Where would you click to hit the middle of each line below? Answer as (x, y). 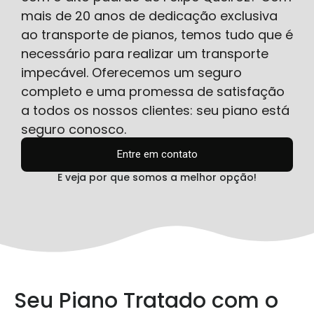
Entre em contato (157, 154)
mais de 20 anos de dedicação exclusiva (149, 15)
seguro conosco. (74, 129)
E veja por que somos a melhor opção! (157, 177)
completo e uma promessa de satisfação (153, 91)
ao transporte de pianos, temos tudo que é (157, 34)
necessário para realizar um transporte (145, 53)
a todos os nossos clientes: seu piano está (155, 110)
